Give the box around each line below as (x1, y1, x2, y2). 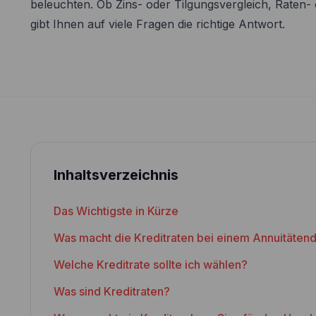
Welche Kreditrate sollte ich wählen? (53, 257, 248, 272)
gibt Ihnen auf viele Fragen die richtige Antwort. (30, 17, 285, 31)
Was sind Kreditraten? (53, 284, 170, 298)
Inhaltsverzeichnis (53, 166, 178, 183)
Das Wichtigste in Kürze (53, 204, 178, 218)
